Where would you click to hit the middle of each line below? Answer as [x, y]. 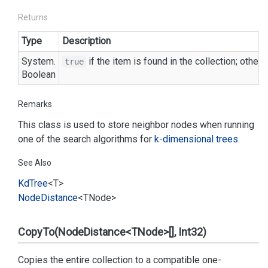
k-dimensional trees [196, 139]
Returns [33, 17]
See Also [35, 163]
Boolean [39, 74]
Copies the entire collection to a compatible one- [120, 260]
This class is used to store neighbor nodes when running [136, 125]
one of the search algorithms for [86, 139]
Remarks [35, 104]
